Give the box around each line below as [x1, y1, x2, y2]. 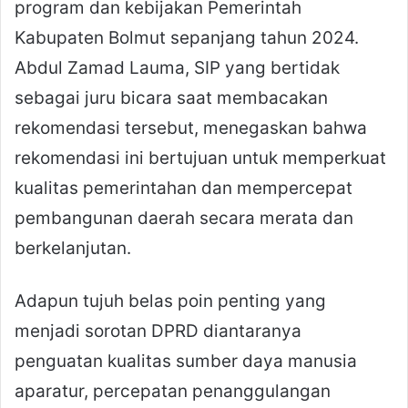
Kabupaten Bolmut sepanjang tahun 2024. [15, 26, 359, 48]
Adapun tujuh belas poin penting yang [15, 290, 326, 311]
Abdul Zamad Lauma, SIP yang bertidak [15, 56, 340, 78]
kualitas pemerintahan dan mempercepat [15, 177, 352, 199]
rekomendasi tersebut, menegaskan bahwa [15, 117, 367, 138]
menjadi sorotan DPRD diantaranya [15, 320, 301, 342]
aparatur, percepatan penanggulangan [15, 380, 331, 402]
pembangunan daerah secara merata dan [15, 207, 353, 229]
